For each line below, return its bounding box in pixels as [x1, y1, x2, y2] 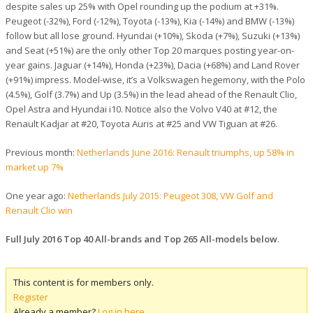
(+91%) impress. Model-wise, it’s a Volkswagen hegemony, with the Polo [6, 73, 305, 86]
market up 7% [6, 160, 64, 173]
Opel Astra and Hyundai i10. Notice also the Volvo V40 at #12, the [6, 102, 277, 115]
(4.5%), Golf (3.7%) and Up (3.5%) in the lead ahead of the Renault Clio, [6, 87, 297, 101]
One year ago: [6, 189, 68, 202]
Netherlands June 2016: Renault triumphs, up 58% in [77, 145, 294, 159]
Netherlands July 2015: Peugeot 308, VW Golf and [68, 189, 273, 202]
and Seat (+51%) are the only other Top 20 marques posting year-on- [6, 43, 294, 57]
